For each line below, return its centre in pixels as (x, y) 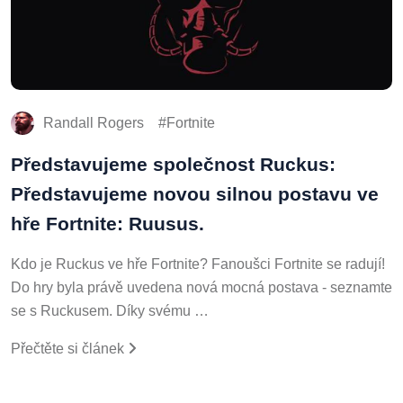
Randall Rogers (94, 120)
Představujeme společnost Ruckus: (173, 161)
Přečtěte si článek (69, 345)
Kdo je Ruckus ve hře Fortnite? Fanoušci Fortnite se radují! (198, 261)
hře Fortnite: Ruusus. (107, 220)
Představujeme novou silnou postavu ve (195, 191)
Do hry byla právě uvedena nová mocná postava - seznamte (201, 284)
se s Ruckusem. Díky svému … (110, 308)
